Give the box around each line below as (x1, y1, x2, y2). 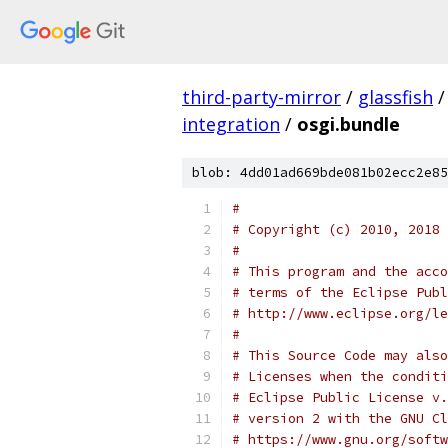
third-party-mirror (182, 85, 341, 109)
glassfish (358, 85, 433, 109)
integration (182, 112, 280, 136)
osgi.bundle (297, 112, 400, 136)
